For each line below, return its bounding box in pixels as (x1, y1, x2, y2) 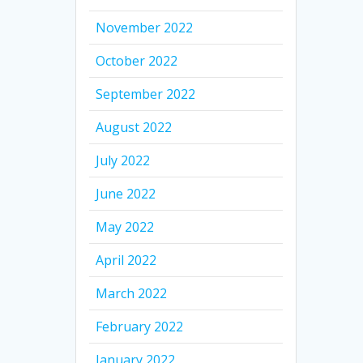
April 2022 (96, 250, 157, 269)
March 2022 (96, 284, 168, 302)
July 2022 (96, 151, 151, 169)
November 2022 (96, 18, 194, 36)
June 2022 (96, 184, 156, 203)
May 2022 (96, 217, 155, 236)
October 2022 (96, 51, 178, 70)
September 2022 (96, 84, 196, 103)
